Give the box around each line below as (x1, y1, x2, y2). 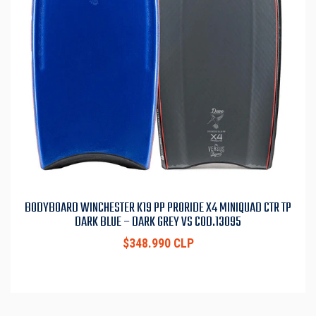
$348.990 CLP (122, 236, 194, 251)
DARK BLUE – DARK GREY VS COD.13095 (75, 212, 241, 233)
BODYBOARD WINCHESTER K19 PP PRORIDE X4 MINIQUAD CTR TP (25, 197, 291, 219)
